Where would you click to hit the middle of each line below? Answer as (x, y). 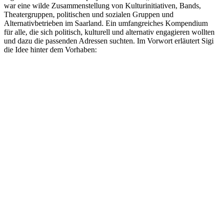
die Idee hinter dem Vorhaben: (50, 49)
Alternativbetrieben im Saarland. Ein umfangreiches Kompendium (106, 23)
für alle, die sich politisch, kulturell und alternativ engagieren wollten (109, 32)
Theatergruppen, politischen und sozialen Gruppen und (89, 14)
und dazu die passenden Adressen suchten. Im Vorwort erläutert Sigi (109, 41)
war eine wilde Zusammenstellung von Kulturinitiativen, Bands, (102, 5)
